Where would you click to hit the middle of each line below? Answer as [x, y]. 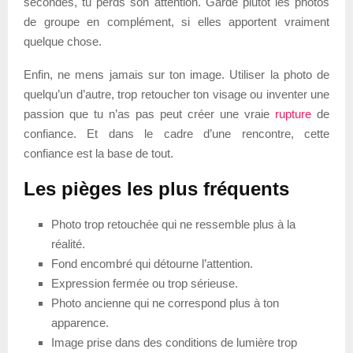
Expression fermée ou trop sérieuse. [145, 283]
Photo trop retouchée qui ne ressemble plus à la [173, 224]
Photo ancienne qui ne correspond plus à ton [165, 303]
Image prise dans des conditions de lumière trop [174, 342]
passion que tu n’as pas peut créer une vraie [149, 113]
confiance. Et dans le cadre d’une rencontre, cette [176, 133]
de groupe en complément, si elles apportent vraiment [176, 21]
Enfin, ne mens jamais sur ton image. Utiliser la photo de [176, 74]
